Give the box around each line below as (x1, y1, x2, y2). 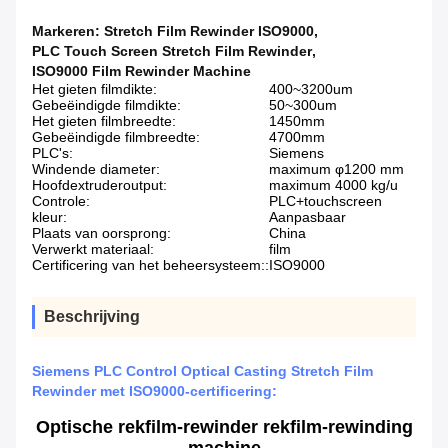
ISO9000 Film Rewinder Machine (32, 63, 251, 80)
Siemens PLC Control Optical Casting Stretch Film (32, 363, 373, 380)
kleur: (32, 209, 67, 226)
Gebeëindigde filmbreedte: (32, 129, 200, 146)
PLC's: (32, 145, 73, 162)
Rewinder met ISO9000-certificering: (32, 383, 277, 400)
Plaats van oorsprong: (32, 225, 171, 242)
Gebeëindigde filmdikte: (32, 97, 181, 114)
